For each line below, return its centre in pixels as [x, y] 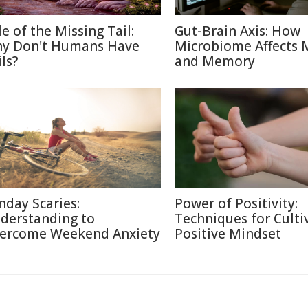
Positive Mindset [228, 234]
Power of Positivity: [236, 203]
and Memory [215, 61]
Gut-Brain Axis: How [238, 31]
